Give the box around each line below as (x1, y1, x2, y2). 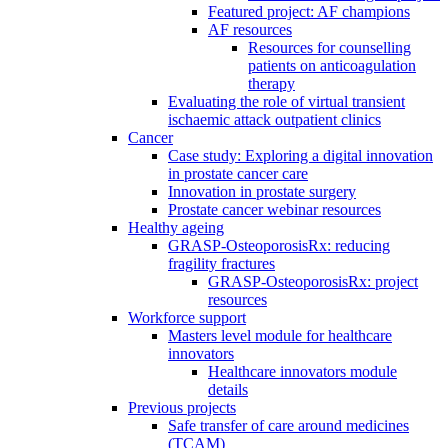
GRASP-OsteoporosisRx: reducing (168, 237, 390, 255)
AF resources (208, 21, 292, 39)
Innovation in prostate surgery (168, 183, 356, 201)
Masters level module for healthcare (168, 327, 392, 345)
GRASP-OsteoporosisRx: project (208, 273, 418, 291)
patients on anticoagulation (248, 57, 416, 75)
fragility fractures (168, 255, 275, 273)
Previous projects (128, 399, 236, 417)
